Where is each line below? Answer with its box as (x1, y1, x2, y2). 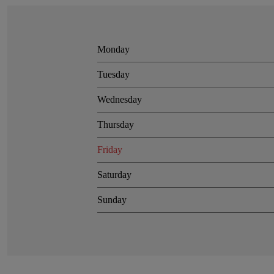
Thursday (97, 119, 135, 130)
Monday (97, 44, 130, 54)
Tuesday (97, 69, 130, 80)
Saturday (97, 169, 132, 180)
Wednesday (97, 94, 143, 105)
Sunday (97, 194, 127, 205)
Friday (97, 144, 123, 155)
